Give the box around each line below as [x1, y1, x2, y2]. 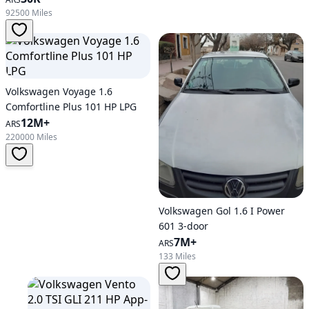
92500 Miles [6, 6, 52, 19]
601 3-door [159, 219, 208, 233]
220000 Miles [6, 130, 57, 143]
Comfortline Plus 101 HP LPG [6, 99, 137, 113]
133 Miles [159, 250, 196, 263]
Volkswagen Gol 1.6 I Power [159, 204, 285, 218]
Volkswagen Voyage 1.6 [6, 84, 112, 98]
